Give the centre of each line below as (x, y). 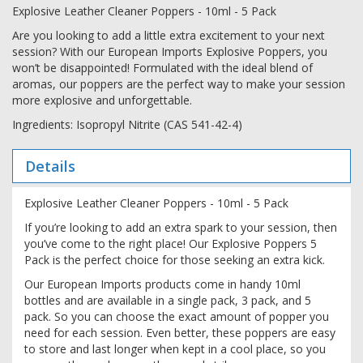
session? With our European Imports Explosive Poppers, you (170, 51)
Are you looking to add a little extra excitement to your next (169, 35)
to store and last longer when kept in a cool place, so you (175, 348)
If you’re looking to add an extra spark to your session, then (181, 227)
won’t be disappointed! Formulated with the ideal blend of (162, 67)
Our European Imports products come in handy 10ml (162, 284)
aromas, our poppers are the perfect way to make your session (179, 83)
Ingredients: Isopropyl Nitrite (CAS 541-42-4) (127, 124)
